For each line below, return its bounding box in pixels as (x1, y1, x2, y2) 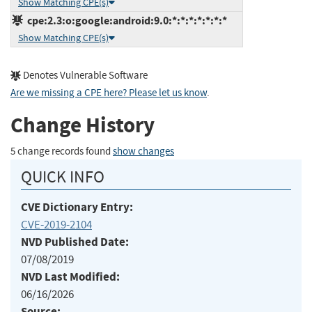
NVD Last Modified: (21, 268, 120, 285)
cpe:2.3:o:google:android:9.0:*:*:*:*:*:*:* (23, 13, 227, 28)
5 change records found (10, 144, 113, 158)
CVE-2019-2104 (21, 217, 92, 232)
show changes (113, 144, 174, 158)
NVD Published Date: (21, 233, 129, 250)
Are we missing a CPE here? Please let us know (10, 86, 207, 100)
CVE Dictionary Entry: (21, 198, 133, 215)
